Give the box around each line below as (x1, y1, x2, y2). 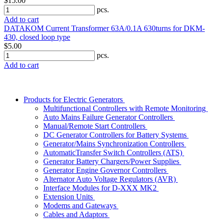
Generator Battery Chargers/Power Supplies (43, 157, 181, 166)
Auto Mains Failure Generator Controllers (43, 113, 175, 122)
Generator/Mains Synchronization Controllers (43, 139, 186, 148)
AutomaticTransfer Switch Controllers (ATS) (43, 148, 184, 157)
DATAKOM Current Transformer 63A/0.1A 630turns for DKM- (4, 24, 205, 33)
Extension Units (43, 192, 95, 201)
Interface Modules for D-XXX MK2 (43, 184, 159, 192)
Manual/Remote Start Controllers (43, 122, 147, 131)
